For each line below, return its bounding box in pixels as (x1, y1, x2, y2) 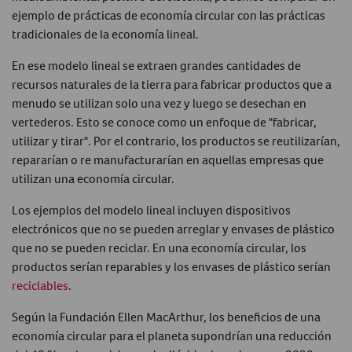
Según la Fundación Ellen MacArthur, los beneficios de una (12, 308, 321, 324)
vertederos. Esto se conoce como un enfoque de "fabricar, (12, 113, 317, 130)
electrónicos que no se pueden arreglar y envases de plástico (12, 220, 335, 236)
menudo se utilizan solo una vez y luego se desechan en (12, 94, 306, 111)
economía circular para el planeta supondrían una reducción (12, 327, 332, 343)
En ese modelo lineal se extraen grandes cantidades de (12, 57, 301, 73)
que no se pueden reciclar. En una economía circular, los (12, 239, 306, 255)
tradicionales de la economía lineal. (12, 25, 199, 42)
